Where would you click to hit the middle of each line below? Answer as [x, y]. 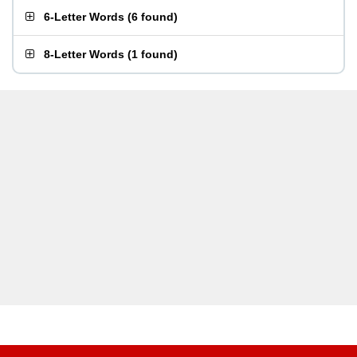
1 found [153, 54]
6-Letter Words [84, 17]
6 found [153, 17]
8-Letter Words [84, 54]
